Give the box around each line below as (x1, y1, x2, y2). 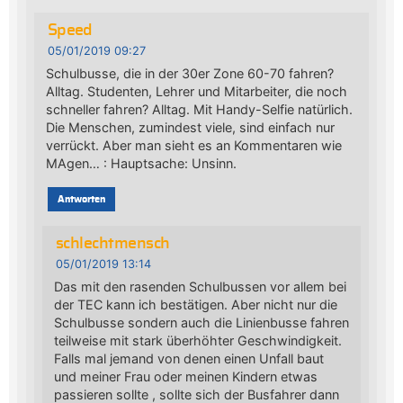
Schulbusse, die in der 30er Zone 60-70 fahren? (45, 65, 334, 81)
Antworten (57, 194, 105, 205)
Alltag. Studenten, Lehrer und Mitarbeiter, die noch (45, 83, 347, 99)
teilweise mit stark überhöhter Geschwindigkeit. (53, 332, 342, 348)
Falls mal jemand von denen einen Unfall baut (53, 350, 324, 366)
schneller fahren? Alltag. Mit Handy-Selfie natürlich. (45, 101, 353, 117)
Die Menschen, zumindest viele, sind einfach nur (45, 119, 335, 135)
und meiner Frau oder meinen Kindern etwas (53, 368, 318, 384)
